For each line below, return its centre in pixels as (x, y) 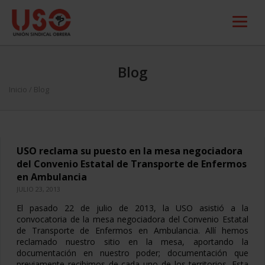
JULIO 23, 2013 (38, 189)
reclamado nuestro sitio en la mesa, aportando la (132, 242)
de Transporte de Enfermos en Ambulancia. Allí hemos (132, 230)
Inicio (18, 89)
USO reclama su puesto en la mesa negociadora (130, 151)
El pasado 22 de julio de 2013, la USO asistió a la (132, 208)
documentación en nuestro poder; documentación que (132, 253)
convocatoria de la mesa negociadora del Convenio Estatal (132, 219)
